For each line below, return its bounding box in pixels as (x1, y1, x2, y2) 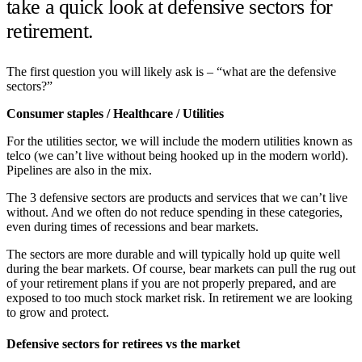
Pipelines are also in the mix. (6, 162, 152, 177)
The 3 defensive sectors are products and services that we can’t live (6, 190, 347, 204)
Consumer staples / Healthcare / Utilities (6, 106, 224, 120)
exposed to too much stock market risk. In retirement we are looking (6, 290, 352, 305)
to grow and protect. (6, 305, 109, 319)
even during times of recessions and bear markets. (6, 219, 259, 234)
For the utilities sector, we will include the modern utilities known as (6, 133, 352, 148)
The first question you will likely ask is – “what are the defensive (6, 64, 336, 78)
